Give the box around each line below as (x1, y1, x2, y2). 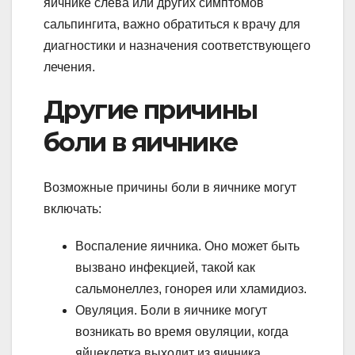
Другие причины (44, 94, 258, 126)
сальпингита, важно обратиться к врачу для (44, 17, 300, 32)
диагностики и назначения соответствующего (44, 39, 311, 53)
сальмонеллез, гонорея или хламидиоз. (75, 281, 307, 296)
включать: (44, 201, 101, 216)
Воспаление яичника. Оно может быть (75, 239, 300, 253)
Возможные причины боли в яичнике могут (44, 180, 296, 194)
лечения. (44, 60, 95, 74)
